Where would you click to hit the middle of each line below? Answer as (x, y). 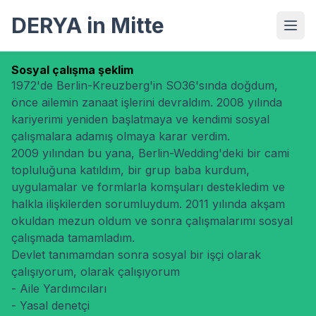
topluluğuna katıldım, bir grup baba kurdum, (130, 170)
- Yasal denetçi (50, 305)
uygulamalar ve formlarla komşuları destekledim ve (148, 187)
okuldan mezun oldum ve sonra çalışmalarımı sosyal (152, 221)
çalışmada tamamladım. (73, 238)
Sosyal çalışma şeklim (72, 70)
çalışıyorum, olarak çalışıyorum (96, 272)
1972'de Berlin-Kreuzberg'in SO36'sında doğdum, (145, 85)
